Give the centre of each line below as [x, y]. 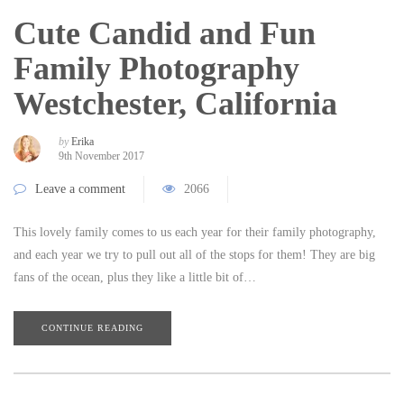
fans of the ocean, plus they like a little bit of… [135, 277]
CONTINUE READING [92, 327]
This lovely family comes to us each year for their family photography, [195, 232]
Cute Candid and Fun [165, 33]
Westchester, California [175, 103]
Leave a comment [80, 188]
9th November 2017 [101, 156]
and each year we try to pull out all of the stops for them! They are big [194, 254]
